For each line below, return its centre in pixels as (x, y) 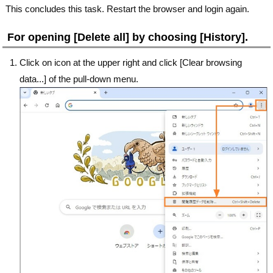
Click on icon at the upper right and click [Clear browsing (131, 63)
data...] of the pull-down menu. (79, 79)
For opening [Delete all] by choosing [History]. (128, 37)
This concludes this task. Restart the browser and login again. (128, 9)
